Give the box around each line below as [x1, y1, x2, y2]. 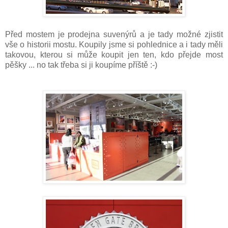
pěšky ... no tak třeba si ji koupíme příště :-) [5, 61, 157, 70]
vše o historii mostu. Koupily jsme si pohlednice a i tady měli [5, 40, 223, 49]
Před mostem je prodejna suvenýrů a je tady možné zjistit [5, 30, 223, 39]
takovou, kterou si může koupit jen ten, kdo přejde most [5, 50, 223, 60]
